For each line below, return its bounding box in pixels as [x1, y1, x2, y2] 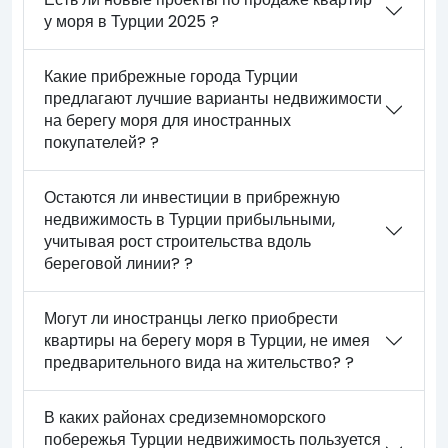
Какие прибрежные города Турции [44, 64, 299, 88]
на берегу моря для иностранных [44, 108, 292, 132]
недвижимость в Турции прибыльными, [44, 207, 336, 231]
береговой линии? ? [44, 251, 194, 275]
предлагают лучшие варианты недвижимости [44, 86, 383, 110]
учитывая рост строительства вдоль [44, 229, 312, 253]
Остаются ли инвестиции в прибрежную [44, 185, 341, 209]
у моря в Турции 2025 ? [44, 9, 220, 33]
